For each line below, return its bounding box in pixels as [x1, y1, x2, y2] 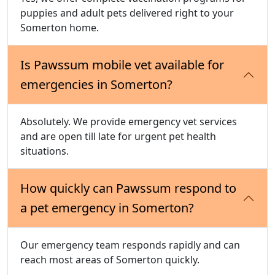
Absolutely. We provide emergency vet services [20, 115, 237, 129]
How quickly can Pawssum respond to [20, 180, 236, 197]
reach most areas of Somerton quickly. [20, 253, 199, 267]
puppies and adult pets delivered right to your [20, 6, 234, 20]
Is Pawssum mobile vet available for [20, 56, 224, 74]
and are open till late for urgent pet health [20, 130, 216, 144]
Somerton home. [20, 21, 99, 35]
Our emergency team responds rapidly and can [20, 238, 240, 252]
